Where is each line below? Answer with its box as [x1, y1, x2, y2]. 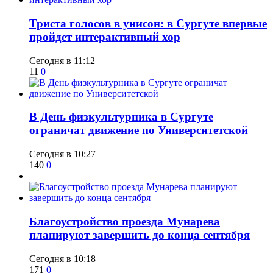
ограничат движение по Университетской [29, 124, 248, 137]
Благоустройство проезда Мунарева [29, 214, 220, 228]
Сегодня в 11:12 [29, 55, 95, 66]
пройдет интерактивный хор [29, 30, 180, 43]
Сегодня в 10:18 [29, 253, 96, 264]
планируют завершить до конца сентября [29, 228, 250, 241]
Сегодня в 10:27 [29, 149, 96, 160]
